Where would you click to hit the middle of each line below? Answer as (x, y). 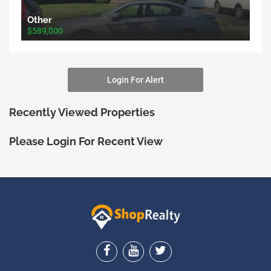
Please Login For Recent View (86, 141)
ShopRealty (62, 214)
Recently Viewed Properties (82, 112)
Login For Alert (135, 80)
